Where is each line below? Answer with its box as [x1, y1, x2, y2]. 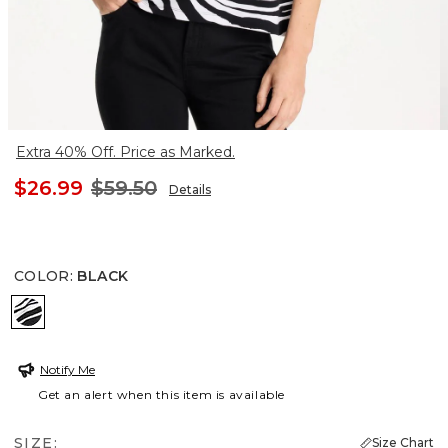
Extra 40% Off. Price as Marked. [16, 142, 235, 161]
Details [169, 181, 211, 197]
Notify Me [40, 361, 95, 377]
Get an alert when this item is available [38, 386, 286, 402]
